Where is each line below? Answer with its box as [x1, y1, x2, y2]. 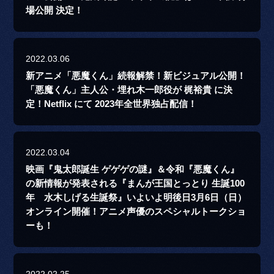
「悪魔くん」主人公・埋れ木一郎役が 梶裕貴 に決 [26, 85, 233, 95]
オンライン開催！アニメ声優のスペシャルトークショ [26, 207, 246, 217]
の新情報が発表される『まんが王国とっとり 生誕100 [26, 179, 245, 189]
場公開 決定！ [26, 6, 84, 16]
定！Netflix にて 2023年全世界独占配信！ [26, 99, 198, 109]
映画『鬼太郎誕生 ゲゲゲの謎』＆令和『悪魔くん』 [26, 165, 240, 175]
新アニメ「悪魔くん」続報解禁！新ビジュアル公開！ [26, 71, 246, 81]
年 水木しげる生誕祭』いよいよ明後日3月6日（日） [26, 193, 247, 203]
